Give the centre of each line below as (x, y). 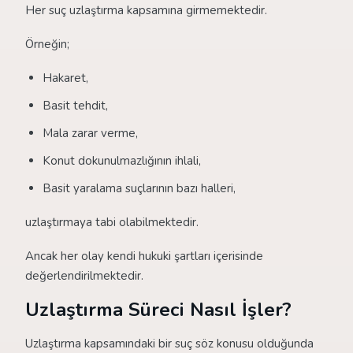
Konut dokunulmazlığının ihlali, (122, 161)
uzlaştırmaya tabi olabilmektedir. (112, 222)
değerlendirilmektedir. (84, 276)
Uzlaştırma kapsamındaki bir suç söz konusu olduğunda (169, 344)
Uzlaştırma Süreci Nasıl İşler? (158, 310)
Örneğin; (47, 44)
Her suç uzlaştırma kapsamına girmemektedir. (146, 10)
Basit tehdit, (75, 106)
